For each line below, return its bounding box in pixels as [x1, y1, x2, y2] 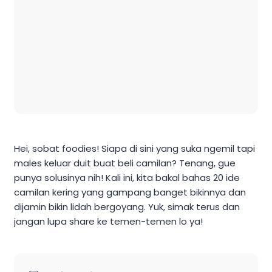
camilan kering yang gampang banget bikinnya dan [14, 186, 246, 199]
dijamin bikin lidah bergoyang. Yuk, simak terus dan [14, 200, 240, 214]
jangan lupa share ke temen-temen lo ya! [14, 215, 203, 228]
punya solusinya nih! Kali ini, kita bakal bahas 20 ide [14, 171, 240, 185]
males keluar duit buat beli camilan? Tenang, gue [14, 157, 236, 170]
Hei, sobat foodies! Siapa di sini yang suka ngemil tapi [14, 142, 255, 155]
